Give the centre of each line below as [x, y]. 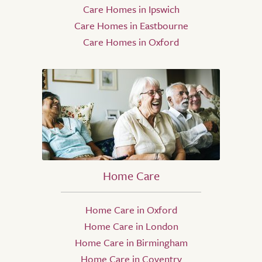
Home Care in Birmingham [131, 243]
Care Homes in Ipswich [131, 9]
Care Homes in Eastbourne [131, 26]
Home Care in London [131, 226]
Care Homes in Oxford [131, 42]
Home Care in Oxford [131, 210]
